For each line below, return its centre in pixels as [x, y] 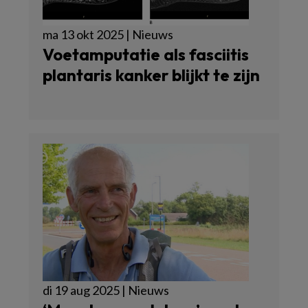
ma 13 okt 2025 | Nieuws [108, 34]
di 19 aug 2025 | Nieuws [106, 290]
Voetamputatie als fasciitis [146, 54]
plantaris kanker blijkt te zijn [151, 75]
